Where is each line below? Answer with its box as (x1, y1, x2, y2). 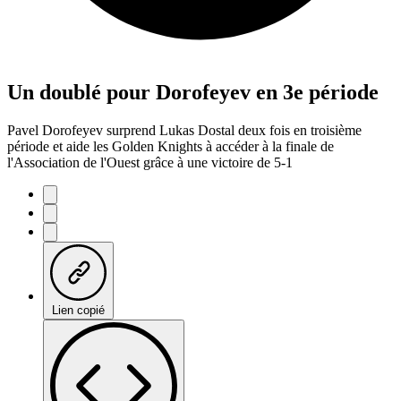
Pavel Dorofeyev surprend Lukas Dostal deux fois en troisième (7, 122, 362, 138)
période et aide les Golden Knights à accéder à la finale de (7, 138, 334, 154)
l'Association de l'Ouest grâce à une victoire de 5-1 (7, 154, 293, 170)
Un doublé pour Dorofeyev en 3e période (7, 80, 379, 104)
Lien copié (52, 303, 105, 317)
